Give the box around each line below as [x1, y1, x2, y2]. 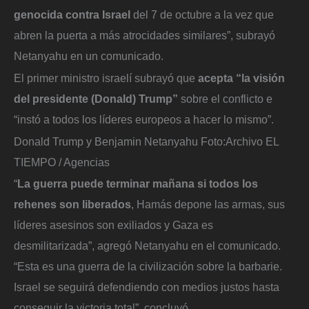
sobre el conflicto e [181, 92, 272, 106]
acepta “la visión [198, 72, 285, 85]
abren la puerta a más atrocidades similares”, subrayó [14, 29, 275, 42]
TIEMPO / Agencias [14, 155, 110, 168]
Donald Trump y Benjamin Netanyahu [14, 134, 198, 148]
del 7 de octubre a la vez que [133, 8, 274, 21]
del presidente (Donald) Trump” [14, 92, 181, 106]
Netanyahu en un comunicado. [14, 50, 163, 63]
